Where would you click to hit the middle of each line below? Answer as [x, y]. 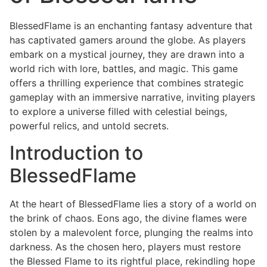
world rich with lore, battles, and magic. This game [124, 69]
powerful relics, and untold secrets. [89, 126]
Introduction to [76, 153]
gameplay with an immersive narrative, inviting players [132, 97]
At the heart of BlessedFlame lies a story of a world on [133, 204]
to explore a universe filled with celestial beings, [118, 112]
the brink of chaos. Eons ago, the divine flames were [128, 218]
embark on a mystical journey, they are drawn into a [127, 55]
